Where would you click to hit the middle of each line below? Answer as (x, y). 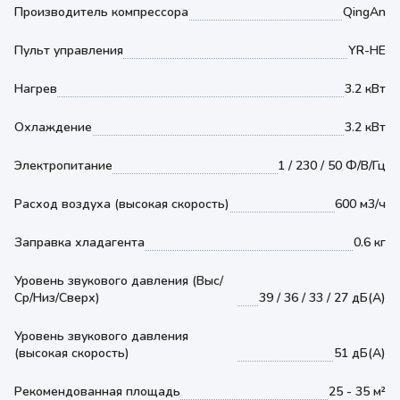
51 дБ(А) (360, 353)
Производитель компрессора (101, 12)
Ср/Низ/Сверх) (57, 298)
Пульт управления (69, 50)
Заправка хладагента (79, 242)
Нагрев (36, 89)
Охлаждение (53, 127)
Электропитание (63, 166)
